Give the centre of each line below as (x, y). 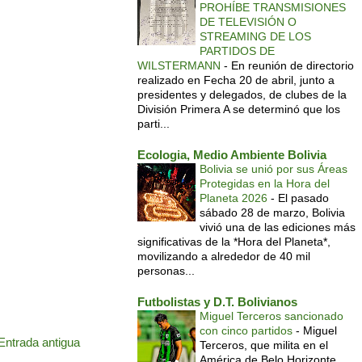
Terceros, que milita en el (264, 345)
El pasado (303, 198)
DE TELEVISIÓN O (248, 22)
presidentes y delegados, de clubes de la (242, 95)
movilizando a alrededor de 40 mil (224, 257)
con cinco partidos (248, 331)
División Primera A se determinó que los (239, 109)
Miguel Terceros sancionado (271, 316)
